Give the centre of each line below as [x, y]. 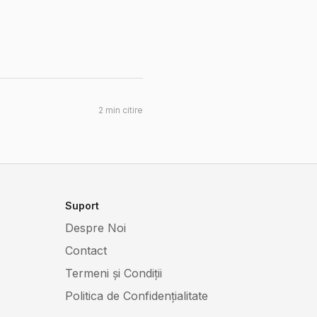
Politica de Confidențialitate [137, 296]
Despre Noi [96, 228]
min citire [123, 110]
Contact [86, 250]
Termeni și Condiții [114, 273]
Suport [82, 206]
